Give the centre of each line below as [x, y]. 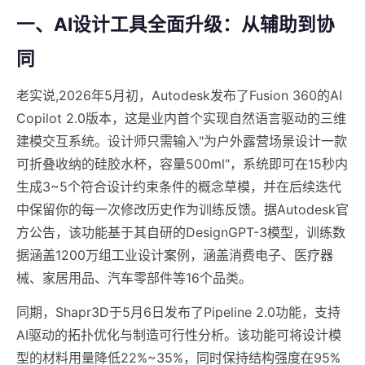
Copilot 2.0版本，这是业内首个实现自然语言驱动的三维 [181, 119]
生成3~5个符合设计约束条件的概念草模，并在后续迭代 [179, 187]
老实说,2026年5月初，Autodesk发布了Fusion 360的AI [179, 96]
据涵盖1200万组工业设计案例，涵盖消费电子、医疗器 [175, 255]
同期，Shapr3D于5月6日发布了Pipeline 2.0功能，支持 [178, 312]
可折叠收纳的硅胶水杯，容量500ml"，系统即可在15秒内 [182, 164]
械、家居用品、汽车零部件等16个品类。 [134, 278]
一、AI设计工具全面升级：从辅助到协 [176, 24]
